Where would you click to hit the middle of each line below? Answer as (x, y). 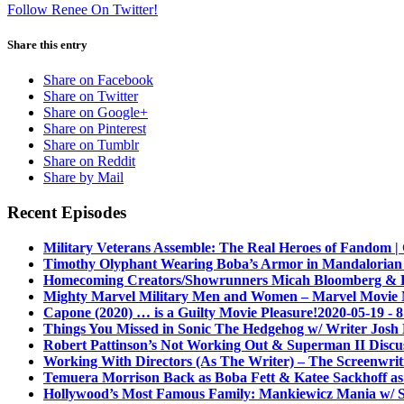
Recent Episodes (67, 212)
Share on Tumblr (91, 145)
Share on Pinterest (95, 129)
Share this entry (47, 44)
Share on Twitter (91, 96)
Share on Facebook (98, 80)
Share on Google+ (96, 113)
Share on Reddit (89, 161)
